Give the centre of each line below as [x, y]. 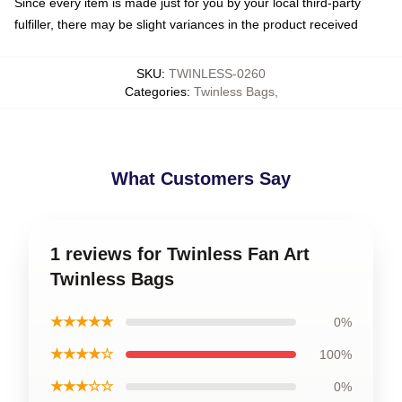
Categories [155, 92]
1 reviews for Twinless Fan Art [180, 254]
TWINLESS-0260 [217, 74]
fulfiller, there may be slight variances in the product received [186, 24]
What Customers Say [201, 179]
